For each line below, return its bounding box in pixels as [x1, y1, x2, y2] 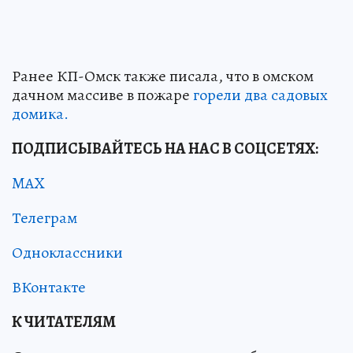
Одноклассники [12, 242, 123, 264]
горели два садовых [193, 84, 328, 106]
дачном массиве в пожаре [12, 84, 193, 106]
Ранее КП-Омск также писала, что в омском [12, 65, 314, 87]
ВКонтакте [12, 277, 86, 299]
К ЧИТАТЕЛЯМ [12, 311, 116, 333]
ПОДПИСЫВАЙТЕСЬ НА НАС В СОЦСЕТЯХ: [12, 138, 318, 160]
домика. [12, 103, 69, 125]
